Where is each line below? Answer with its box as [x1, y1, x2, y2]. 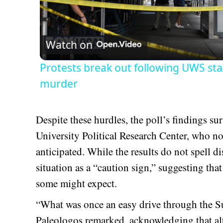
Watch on [46, 38, 93, 52]
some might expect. [36, 176, 117, 191]
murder [40, 77, 78, 91]
